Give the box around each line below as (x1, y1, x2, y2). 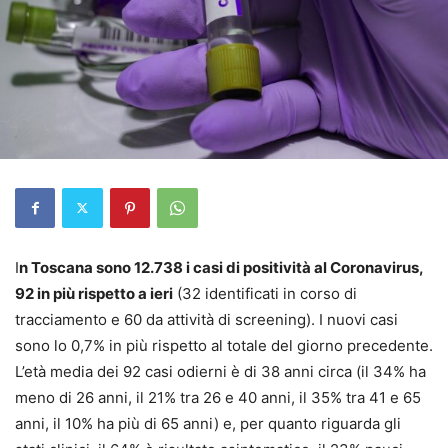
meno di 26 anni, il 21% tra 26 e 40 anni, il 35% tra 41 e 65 (15, 387, 421, 407)
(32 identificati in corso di (173, 283, 357, 303)
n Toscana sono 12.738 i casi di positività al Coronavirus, (19, 257, 423, 277)
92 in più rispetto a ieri (15, 283, 173, 303)
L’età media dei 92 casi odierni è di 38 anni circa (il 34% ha (15, 361, 426, 381)
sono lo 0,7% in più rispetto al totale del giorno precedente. (15, 335, 433, 355)
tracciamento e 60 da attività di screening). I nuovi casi (15, 309, 398, 329)
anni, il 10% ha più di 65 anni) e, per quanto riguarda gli (15, 413, 401, 433)
